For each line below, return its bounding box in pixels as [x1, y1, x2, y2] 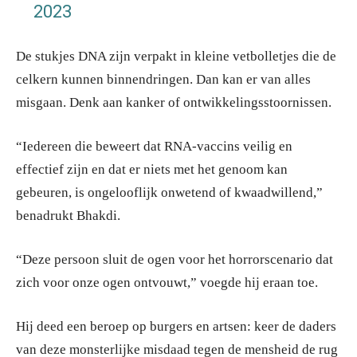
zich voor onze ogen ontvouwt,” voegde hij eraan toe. [16, 274, 318, 290]
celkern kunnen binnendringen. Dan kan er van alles [16, 71, 311, 87]
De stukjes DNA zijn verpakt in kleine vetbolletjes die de [16, 48, 336, 64]
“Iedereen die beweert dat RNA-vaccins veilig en [16, 138, 292, 154]
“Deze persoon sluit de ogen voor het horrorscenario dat [16, 251, 333, 267]
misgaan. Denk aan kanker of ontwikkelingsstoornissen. [16, 94, 331, 110]
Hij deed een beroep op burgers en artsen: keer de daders [16, 318, 336, 334]
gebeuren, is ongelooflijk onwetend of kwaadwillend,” [16, 184, 323, 200]
